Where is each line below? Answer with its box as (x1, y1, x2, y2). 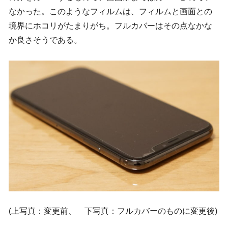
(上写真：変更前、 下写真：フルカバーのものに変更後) (9, 207, 217, 216)
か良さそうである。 (9, 36, 82, 45)
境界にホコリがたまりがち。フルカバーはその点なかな (9, 21, 212, 31)
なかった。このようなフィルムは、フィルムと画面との (9, 7, 212, 16)
